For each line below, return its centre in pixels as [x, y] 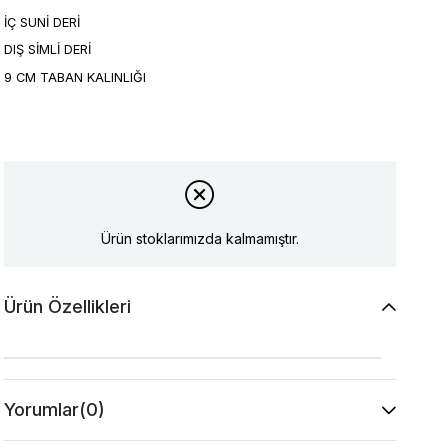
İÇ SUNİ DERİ [42, 22]
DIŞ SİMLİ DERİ [48, 50]
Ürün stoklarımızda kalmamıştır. [200, 239]
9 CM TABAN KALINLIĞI [75, 78]
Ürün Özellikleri [68, 306]
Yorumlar [42, 409]
